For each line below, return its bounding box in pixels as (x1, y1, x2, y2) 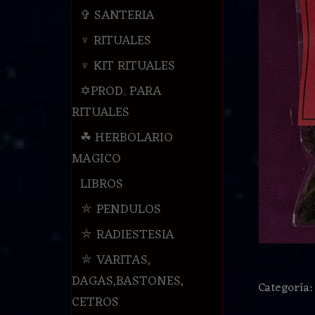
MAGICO (71, 148, 121, 171)
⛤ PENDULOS (79, 198, 161, 221)
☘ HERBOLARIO (79, 127, 173, 150)
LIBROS (79, 173, 123, 196)
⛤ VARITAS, (79, 249, 150, 272)
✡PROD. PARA (79, 80, 162, 103)
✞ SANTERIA (79, 4, 155, 27)
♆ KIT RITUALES (79, 55, 175, 78)
